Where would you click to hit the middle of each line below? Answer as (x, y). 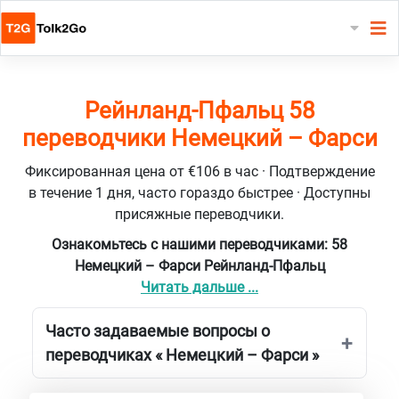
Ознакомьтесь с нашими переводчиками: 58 (199, 244)
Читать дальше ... (199, 287)
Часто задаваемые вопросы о (158, 330)
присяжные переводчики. (199, 214)
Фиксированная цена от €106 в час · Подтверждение (199, 171)
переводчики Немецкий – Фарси (199, 138)
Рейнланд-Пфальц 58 (199, 110)
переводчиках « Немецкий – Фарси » (182, 354)
